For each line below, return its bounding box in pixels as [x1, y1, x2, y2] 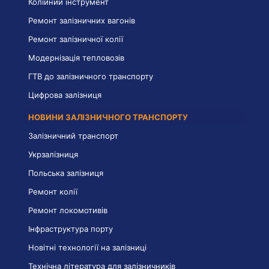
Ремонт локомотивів [28, 205, 107, 215]
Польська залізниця [28, 168, 103, 178]
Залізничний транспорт [28, 130, 118, 141]
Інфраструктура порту [28, 223, 113, 234]
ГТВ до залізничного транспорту [28, 71, 153, 81]
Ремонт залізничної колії [28, 34, 123, 44]
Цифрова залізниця [28, 89, 101, 100]
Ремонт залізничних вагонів [28, 15, 135, 25]
